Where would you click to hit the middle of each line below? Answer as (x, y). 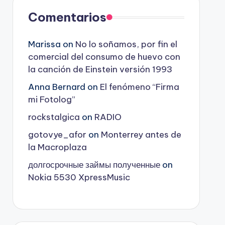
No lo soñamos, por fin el (126, 44)
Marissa (44, 44)
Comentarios (67, 17)
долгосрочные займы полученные (94, 165)
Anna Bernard (57, 87)
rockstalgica (54, 117)
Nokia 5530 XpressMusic (79, 178)
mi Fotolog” (51, 100)
